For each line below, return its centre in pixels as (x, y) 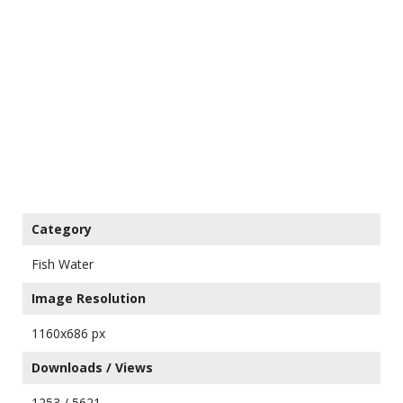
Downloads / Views (92, 367)
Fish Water (63, 264)
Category (62, 229)
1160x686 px (68, 333)
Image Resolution (89, 298)
